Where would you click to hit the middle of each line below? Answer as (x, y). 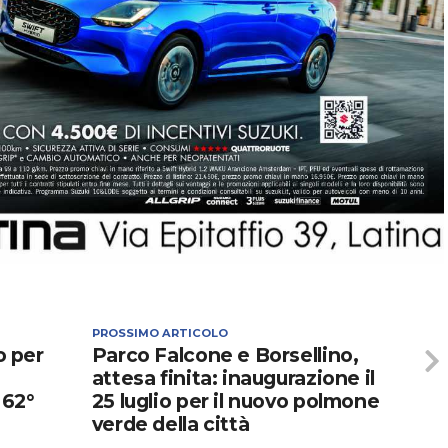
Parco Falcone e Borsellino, (225, 355)
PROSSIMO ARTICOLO (159, 333)
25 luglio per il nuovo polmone (235, 401)
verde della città (170, 424)
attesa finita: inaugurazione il (233, 378)
